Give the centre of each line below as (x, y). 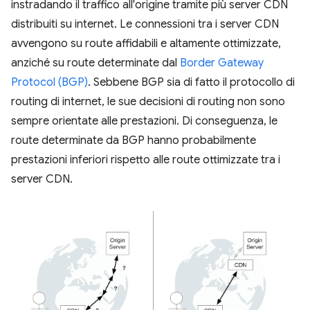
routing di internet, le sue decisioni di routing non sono (148, 102)
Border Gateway (222, 63)
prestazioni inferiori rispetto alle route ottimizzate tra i (146, 160)
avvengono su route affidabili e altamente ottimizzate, (146, 44)
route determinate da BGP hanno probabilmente (134, 141)
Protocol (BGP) (49, 83)
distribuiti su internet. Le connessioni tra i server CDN (145, 25)
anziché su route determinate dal (95, 63)
